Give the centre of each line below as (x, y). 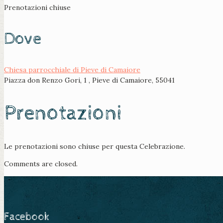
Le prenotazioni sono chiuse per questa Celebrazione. (95, 147)
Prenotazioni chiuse (37, 8)
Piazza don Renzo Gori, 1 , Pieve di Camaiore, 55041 (89, 80)
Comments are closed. (41, 164)
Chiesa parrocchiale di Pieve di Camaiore (72, 70)
